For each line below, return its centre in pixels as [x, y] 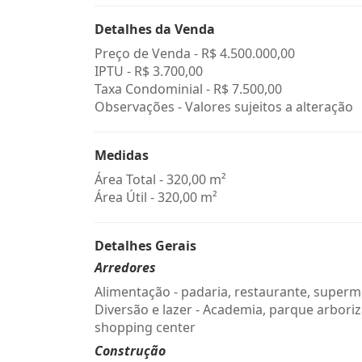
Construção [130, 351]
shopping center [145, 327]
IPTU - [114, 71]
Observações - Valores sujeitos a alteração [224, 107]
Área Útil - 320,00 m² [156, 197]
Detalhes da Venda [155, 29]
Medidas [122, 155]
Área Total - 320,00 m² [160, 179]
